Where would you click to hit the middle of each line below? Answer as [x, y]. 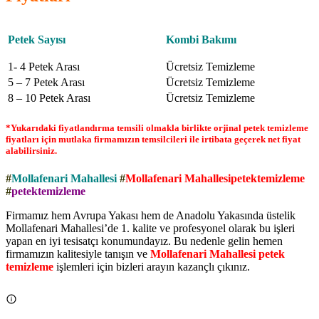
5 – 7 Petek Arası [46, 82]
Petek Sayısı [37, 39]
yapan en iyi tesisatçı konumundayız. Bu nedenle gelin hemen [144, 241]
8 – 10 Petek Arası [49, 98]
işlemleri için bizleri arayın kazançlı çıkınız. [152, 267]
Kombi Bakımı [201, 39]
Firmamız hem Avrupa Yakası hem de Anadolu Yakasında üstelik [151, 216]
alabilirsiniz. [31, 150]
